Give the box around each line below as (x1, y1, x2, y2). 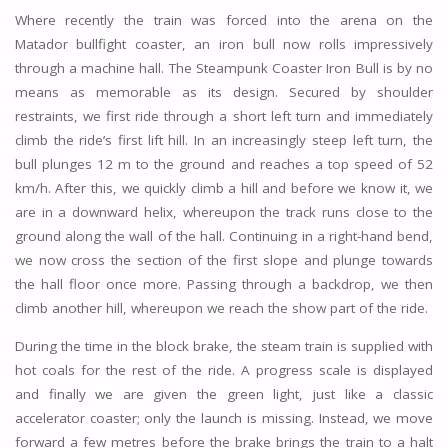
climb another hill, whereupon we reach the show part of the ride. (14, 299, 428, 318)
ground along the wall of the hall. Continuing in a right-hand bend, (14, 227, 434, 246)
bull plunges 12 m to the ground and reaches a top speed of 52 (14, 155, 434, 174)
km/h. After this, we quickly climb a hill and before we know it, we (14, 179, 434, 198)
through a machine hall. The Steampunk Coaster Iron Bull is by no (14, 59, 434, 78)
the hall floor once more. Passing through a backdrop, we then (14, 275, 434, 294)
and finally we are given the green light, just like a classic (14, 384, 434, 403)
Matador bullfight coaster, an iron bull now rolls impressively (14, 35, 434, 54)
